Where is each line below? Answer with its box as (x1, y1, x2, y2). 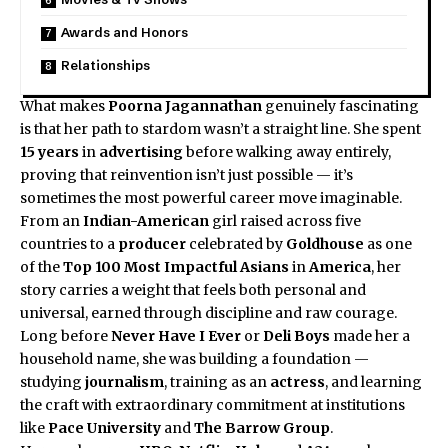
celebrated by (186, 234, 286, 253)
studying (20, 372, 85, 391)
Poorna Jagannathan (108, 96, 262, 115)
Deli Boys (263, 326, 330, 345)
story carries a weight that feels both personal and (20, 280, 366, 299)
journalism (85, 372, 164, 391)
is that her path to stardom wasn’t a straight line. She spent (20, 119, 421, 138)
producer (118, 234, 186, 253)
